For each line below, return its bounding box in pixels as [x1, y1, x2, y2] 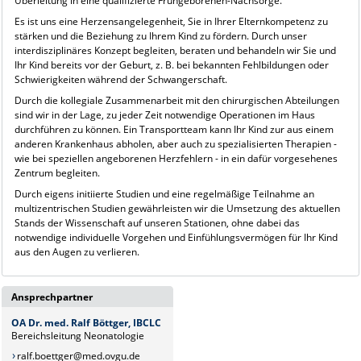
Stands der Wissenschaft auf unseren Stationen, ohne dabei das [14, 215, 300, 230]
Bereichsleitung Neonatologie [11, 329, 145, 343]
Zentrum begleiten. [14, 165, 100, 180]
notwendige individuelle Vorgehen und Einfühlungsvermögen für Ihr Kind [14, 230, 338, 244]
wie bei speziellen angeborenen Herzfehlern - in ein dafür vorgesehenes [14, 151, 338, 165]
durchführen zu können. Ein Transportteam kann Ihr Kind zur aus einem [14, 122, 334, 136]
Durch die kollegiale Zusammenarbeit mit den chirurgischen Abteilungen [14, 93, 339, 107]
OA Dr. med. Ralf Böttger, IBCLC [11, 316, 162, 330]
